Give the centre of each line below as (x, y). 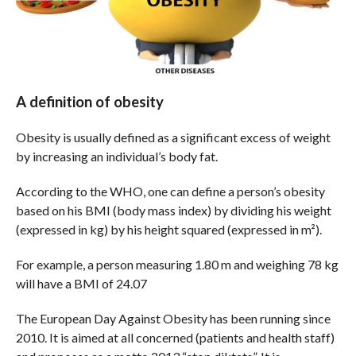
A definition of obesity (89, 102)
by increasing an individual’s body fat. (116, 157)
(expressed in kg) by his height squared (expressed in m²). (168, 230)
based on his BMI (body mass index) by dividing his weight (173, 211)
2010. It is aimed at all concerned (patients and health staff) (175, 338)
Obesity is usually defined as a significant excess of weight (173, 137)
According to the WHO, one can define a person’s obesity (170, 192)
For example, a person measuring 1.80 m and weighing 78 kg (177, 265)
